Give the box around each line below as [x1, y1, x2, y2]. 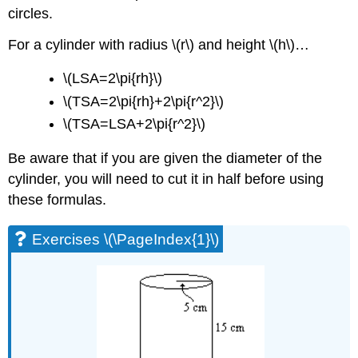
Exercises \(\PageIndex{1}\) [32, 230, 220, 248]
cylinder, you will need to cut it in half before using [8, 170, 324, 187]
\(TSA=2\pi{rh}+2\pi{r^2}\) [63, 93, 225, 109]
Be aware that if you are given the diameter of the [8, 149, 323, 166]
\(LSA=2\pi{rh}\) [63, 70, 163, 87]
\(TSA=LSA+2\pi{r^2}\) [63, 116, 206, 133]
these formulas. [8, 191, 107, 208]
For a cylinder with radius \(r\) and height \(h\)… [8, 36, 310, 53]
